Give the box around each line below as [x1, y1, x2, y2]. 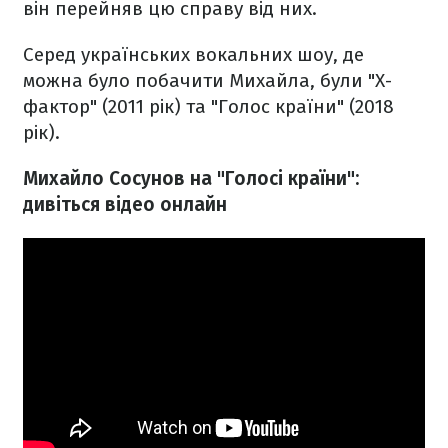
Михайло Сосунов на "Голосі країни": [23, 167, 359, 191]
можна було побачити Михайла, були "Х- [23, 69, 392, 93]
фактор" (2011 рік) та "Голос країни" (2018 [23, 95, 394, 119]
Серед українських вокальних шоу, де [23, 43, 364, 67]
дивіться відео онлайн [23, 193, 227, 217]
